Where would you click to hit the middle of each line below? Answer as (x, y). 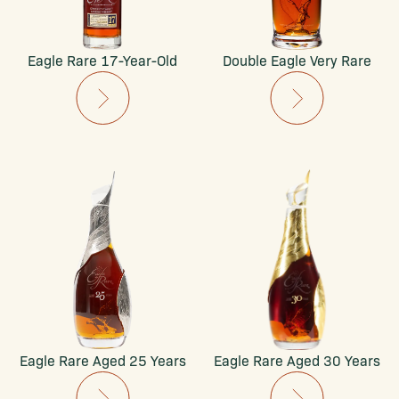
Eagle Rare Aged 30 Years (297, 360)
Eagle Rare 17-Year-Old (102, 60)
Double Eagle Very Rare (297, 60)
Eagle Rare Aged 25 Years (102, 360)
